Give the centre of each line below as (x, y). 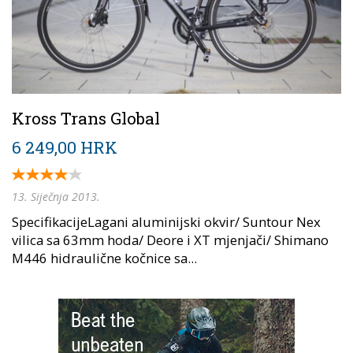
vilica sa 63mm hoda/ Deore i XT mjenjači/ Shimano (170, 240)
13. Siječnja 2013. (56, 197)
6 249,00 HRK (65, 148)
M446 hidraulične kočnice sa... (104, 258)
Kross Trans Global (86, 119)
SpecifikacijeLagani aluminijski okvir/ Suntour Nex (166, 222)
